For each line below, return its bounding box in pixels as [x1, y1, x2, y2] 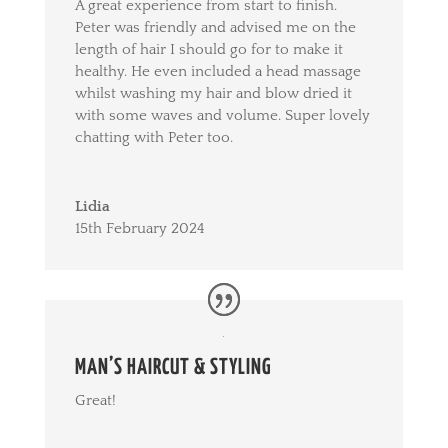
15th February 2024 [74, 220, 205, 238]
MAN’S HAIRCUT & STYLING [74, 357, 271, 380]
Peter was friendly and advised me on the [74, 19, 356, 37]
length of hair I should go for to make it [74, 41, 343, 59]
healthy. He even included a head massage [74, 63, 361, 81]
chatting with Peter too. [74, 129, 233, 147]
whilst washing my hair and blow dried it [74, 85, 352, 103]
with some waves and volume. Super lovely [74, 107, 370, 125]
